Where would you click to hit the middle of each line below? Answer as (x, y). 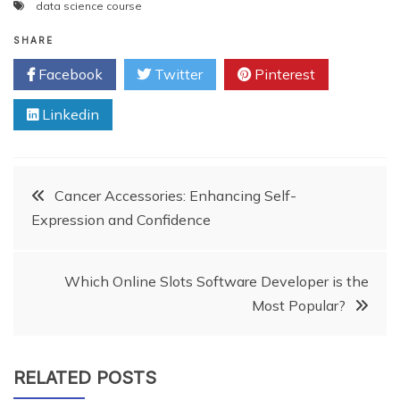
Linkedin (69, 114)
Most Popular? (299, 305)
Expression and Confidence (121, 219)
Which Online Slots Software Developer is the (217, 281)
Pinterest (283, 74)
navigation (92, 246)
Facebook (69, 74)
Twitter (177, 74)
